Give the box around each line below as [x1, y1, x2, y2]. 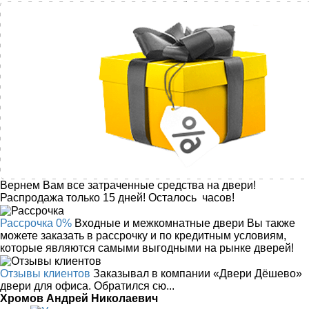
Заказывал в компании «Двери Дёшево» [93, 268, 302, 280]
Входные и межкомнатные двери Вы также [74, 217, 295, 230]
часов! [199, 192, 235, 204]
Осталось [148, 192, 199, 204]
